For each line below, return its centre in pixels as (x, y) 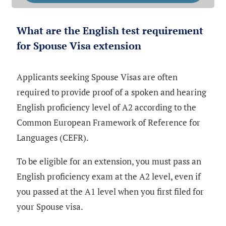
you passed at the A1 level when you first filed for (110, 191)
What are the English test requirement (110, 30)
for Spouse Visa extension (79, 45)
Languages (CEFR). (53, 137)
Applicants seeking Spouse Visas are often (97, 77)
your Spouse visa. (50, 206)
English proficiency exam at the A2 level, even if (109, 176)
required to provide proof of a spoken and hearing (111, 92)
